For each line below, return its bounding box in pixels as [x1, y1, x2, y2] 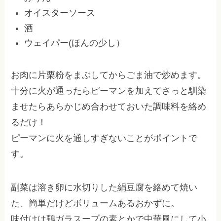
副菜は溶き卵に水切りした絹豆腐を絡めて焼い [11, 182, 198, 192]
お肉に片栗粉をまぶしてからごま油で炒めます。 [11, 70, 207, 80]
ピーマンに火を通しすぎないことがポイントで [11, 133, 198, 144]
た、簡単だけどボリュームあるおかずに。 [11, 198, 180, 208]
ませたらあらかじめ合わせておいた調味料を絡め [11, 102, 207, 112]
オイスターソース [24, 8, 96, 18]
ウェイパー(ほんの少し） [24, 38, 125, 48]
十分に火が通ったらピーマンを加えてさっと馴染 [11, 86, 207, 96]
